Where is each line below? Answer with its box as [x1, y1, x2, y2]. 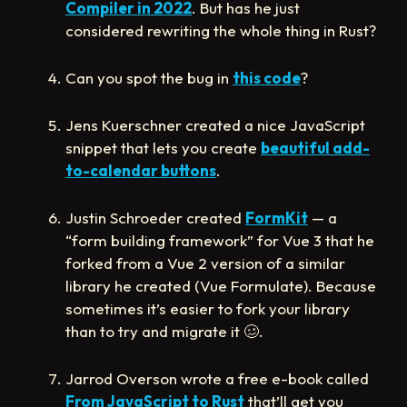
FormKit [245, 208, 308, 228]
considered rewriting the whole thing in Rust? [65, 21, 376, 41]
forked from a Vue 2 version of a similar [65, 253, 345, 273]
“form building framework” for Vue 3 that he [65, 231, 374, 251]
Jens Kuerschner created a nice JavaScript [65, 115, 365, 135]
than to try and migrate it [65, 322, 243, 342]
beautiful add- [261, 138, 370, 158]
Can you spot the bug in [65, 68, 233, 88]
